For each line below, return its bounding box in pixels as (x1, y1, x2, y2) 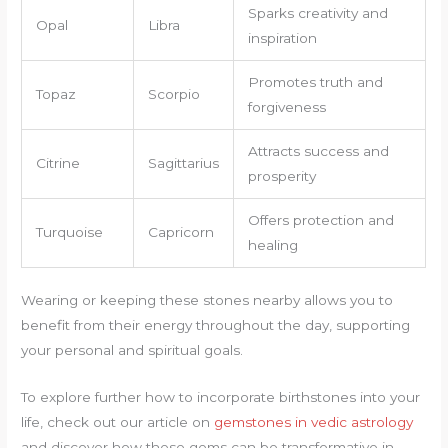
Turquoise (35, 223, 103, 240)
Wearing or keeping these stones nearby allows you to (21, 292, 394, 309)
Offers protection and (247, 211, 394, 228)
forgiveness (247, 98, 326, 115)
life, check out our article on (21, 414, 215, 431)
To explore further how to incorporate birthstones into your (21, 389, 421, 406)
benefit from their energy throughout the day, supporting (21, 317, 411, 334)
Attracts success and (247, 142, 389, 159)
